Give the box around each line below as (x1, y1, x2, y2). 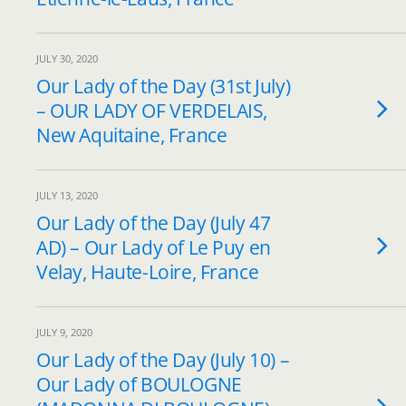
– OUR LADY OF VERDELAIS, (36, 98, 268, 123)
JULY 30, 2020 (36, 52, 98, 65)
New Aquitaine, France (36, 122, 227, 148)
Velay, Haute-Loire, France (36, 259, 259, 285)
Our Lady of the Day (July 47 (36, 210, 271, 236)
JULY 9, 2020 (36, 325, 92, 339)
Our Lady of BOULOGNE (36, 372, 242, 397)
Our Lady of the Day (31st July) (36, 73, 291, 99)
